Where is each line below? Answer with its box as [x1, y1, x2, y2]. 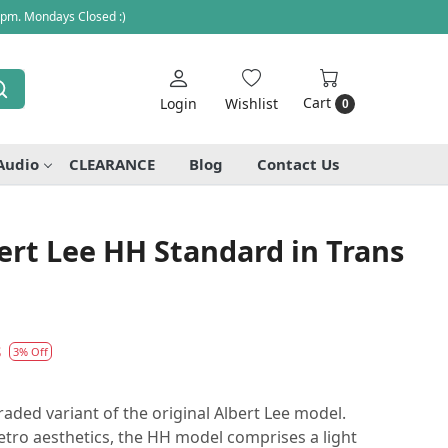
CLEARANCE [69, 153, 155, 174]
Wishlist [225, 93, 278, 113]
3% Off [13, 343, 48, 359]
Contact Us [257, 153, 339, 174]
